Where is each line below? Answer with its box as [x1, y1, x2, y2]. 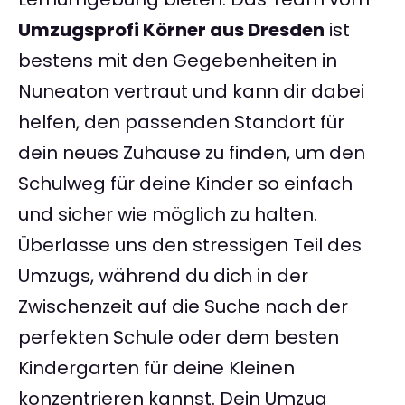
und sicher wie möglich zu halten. [18, 202, 317, 228]
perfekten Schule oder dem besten [18, 325, 339, 351]
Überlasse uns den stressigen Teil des [18, 232, 362, 259]
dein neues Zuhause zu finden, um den [18, 140, 365, 166]
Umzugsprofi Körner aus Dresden [18, 17, 325, 43]
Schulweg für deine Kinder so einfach [18, 171, 353, 197]
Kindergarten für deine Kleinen [18, 355, 295, 381]
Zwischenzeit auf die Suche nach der [18, 294, 348, 320]
